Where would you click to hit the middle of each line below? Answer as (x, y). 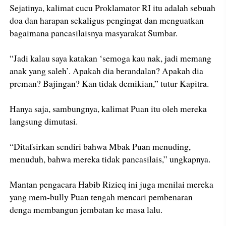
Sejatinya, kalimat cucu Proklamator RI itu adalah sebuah (113, 8)
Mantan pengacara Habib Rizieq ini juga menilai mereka (112, 184)
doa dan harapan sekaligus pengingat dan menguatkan (107, 20)
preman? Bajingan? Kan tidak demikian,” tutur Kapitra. (109, 83)
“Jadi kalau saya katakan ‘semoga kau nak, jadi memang (111, 58)
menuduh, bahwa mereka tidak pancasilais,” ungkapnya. (110, 159)
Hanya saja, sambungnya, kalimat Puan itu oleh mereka (108, 109)
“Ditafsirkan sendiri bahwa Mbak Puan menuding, (100, 147)
